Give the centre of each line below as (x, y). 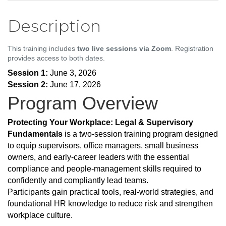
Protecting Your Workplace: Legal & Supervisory (100, 123)
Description (54, 26)
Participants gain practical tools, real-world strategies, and (110, 192)
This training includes (42, 49)
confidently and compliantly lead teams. (78, 181)
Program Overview (83, 103)
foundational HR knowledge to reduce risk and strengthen (110, 204)
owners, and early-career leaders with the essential (98, 157)
